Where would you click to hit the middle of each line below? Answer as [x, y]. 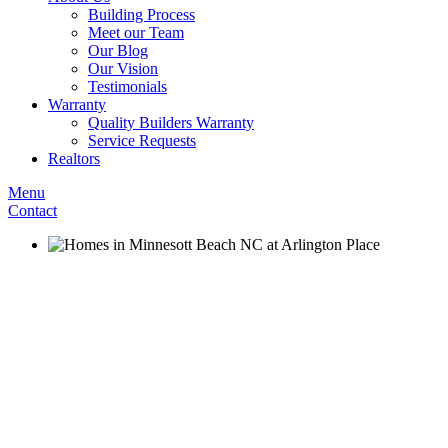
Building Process [141, 14]
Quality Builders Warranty [171, 122]
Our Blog [118, 50]
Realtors [74, 158]
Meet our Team [136, 32]
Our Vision [123, 68]
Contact [32, 210]
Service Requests [142, 140]
